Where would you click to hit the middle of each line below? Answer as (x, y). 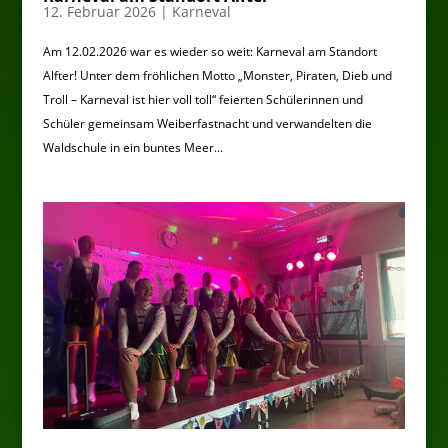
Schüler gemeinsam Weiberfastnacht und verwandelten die (207, 123)
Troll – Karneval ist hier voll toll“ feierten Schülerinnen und (202, 99)
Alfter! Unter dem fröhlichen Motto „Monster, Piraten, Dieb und (217, 75)
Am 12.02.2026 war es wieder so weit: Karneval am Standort (209, 51)
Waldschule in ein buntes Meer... (132, 147)
